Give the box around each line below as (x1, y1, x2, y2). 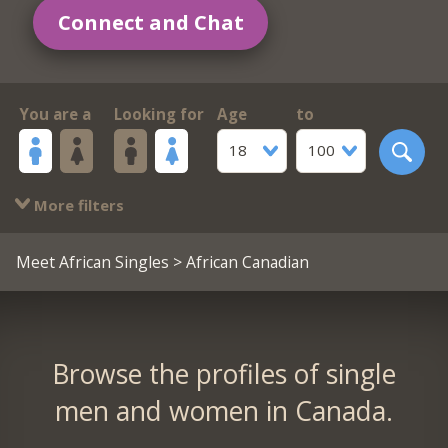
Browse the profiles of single (51, 355, 396, 392)
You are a (18, 104, 91, 125)
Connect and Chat (57, 7, 244, 36)
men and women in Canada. (54, 392, 393, 429)
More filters (29, 194, 124, 215)
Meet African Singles (15, 250, 169, 273)
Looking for (113, 104, 204, 125)
